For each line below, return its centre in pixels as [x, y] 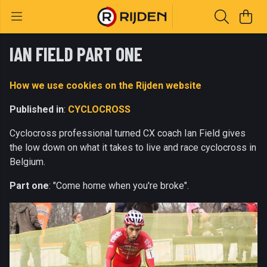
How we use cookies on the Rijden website [105, 86]
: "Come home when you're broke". [119, 186]
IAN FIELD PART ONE [76, 54]
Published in [37, 109]
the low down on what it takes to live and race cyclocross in [133, 148]
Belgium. [27, 162]
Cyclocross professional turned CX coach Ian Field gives [128, 133]
